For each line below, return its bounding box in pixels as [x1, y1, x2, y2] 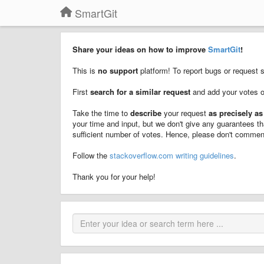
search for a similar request [90, 86, 193, 97]
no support [98, 65, 138, 76]
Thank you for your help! [72, 171, 156, 182]
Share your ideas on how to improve [72, 44, 208, 55]
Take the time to [72, 107, 130, 118]
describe [130, 107, 164, 118]
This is [72, 65, 98, 76]
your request [164, 107, 209, 118]
